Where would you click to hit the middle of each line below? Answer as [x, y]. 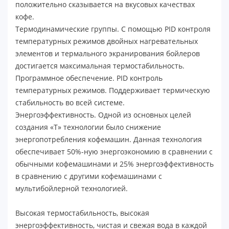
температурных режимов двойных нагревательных [107, 41]
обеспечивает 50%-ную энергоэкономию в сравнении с [114, 151]
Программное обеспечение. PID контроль [89, 78]
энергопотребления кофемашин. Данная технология [109, 139]
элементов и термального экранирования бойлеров [108, 53]
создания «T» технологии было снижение [88, 127]
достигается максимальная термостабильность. [100, 65]
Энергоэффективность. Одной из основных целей [103, 114]
